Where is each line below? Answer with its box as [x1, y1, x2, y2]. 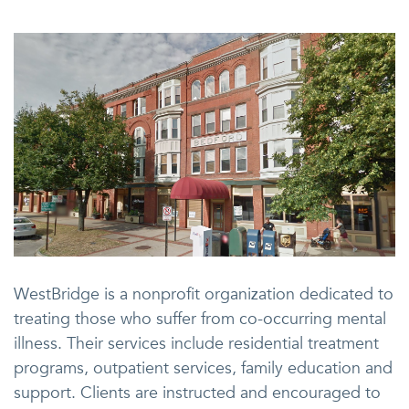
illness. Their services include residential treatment [14, 332, 379, 356]
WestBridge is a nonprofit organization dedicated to [14, 283, 393, 307]
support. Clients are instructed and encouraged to [14, 382, 381, 405]
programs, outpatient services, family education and [14, 357, 393, 381]
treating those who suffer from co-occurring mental [14, 308, 386, 331]
